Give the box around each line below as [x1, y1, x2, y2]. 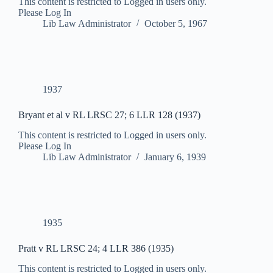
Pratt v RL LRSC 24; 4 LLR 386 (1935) [18, 243, 174, 254]
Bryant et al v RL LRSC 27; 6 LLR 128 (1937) [18, 110, 200, 121]
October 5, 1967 [144, 18, 207, 29]
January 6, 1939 [144, 152, 206, 163]
